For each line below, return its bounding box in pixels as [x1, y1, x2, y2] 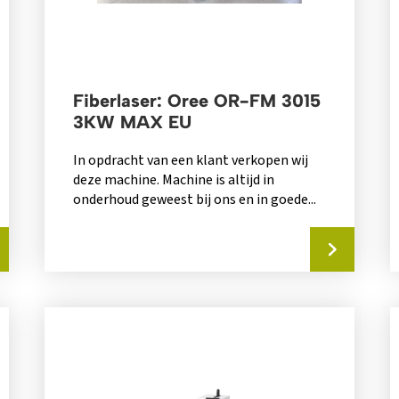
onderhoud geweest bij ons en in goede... [72, 190, 316, 210]
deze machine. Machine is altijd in [72, 170, 274, 191]
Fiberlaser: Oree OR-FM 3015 [72, 90, 321, 112]
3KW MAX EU [72, 111, 191, 134]
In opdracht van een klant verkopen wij [72, 151, 308, 171]
